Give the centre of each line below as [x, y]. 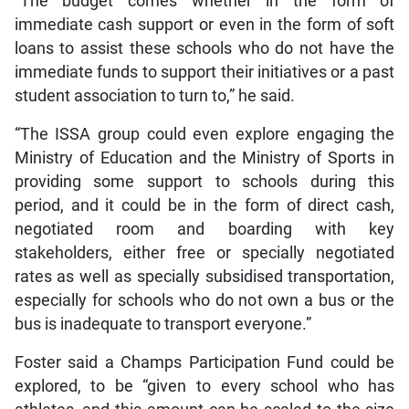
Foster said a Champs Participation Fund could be [204, 362]
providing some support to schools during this [204, 181]
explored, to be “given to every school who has [204, 386]
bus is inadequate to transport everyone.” [163, 324]
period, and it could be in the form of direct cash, [204, 205]
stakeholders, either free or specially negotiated [204, 252]
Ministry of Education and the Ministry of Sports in [204, 157]
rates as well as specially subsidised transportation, [204, 276]
